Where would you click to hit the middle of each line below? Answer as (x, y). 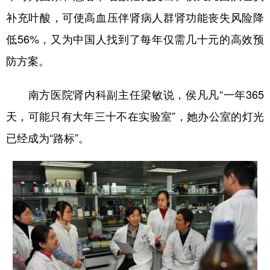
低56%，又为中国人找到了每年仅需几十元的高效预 (135, 39)
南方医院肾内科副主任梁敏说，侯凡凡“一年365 (135, 95)
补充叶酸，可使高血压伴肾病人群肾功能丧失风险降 (135, 18)
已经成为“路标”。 (48, 138)
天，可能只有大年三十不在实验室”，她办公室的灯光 (135, 117)
